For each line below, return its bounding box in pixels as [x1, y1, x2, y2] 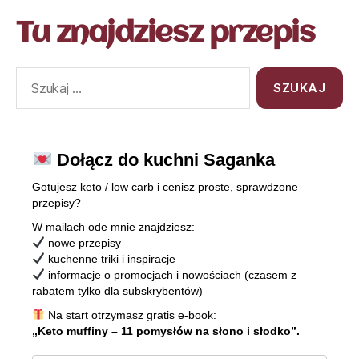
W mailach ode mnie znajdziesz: [32, 220, 195, 234]
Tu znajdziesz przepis [16, 18, 315, 50]
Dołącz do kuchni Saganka [52, 150, 276, 171]
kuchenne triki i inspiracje [44, 252, 175, 266]
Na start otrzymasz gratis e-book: [44, 309, 216, 322]
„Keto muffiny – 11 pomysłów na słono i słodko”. [32, 325, 300, 338]
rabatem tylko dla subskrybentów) [32, 284, 203, 298]
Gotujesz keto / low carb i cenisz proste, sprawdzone [32, 180, 298, 194]
